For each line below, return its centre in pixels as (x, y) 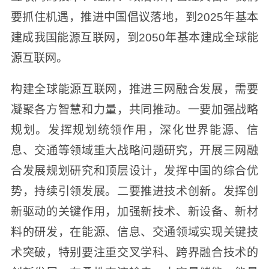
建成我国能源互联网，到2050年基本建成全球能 (134, 38)
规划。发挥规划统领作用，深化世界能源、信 (134, 130)
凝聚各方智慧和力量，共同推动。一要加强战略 (134, 110)
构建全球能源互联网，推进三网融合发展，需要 (134, 89)
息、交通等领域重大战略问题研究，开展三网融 (134, 151)
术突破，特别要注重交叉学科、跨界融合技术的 (134, 253)
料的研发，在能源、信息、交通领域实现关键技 (134, 232)
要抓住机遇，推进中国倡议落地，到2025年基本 (134, 17)
